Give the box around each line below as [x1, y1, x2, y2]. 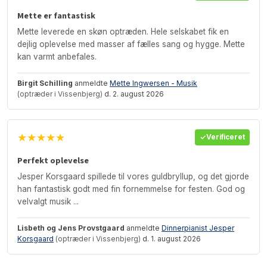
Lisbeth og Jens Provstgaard [17, 223, 125, 232]
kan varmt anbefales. [17, 51, 97, 61]
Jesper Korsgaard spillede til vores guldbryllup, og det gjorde [17, 171, 249, 181]
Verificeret [206, 133, 245, 142]
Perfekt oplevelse [17, 154, 89, 167]
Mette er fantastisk [17, 9, 95, 22]
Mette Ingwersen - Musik [110, 78, 197, 88]
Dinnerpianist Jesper [162, 223, 234, 232]
